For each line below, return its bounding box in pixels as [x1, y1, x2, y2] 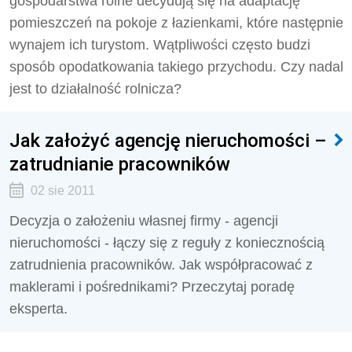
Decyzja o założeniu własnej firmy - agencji [9, 213, 278, 229]
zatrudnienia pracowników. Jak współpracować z [9, 257, 313, 273]
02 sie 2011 [30, 184, 95, 197]
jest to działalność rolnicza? [9, 81, 181, 97]
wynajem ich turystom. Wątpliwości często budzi [9, 37, 310, 53]
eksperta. [9, 301, 68, 317]
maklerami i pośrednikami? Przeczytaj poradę [9, 279, 295, 295]
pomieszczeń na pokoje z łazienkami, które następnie [9, 15, 343, 31]
